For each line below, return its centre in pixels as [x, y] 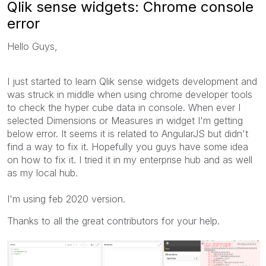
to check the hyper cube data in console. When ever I [124, 107]
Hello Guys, [32, 46]
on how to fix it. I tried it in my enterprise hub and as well [130, 159]
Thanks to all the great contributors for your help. [113, 221]
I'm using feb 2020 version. [66, 199]
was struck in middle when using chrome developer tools [130, 94]
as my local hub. [42, 172]
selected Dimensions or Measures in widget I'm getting [125, 120]
